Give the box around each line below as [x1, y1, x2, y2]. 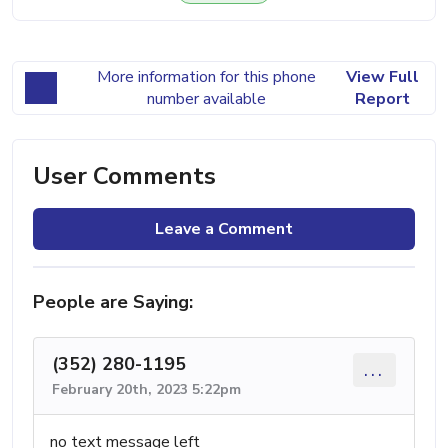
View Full [345, 65, 419, 88]
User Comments [33, 159, 216, 192]
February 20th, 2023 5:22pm [52, 379, 241, 399]
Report [354, 87, 410, 110]
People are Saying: [33, 289, 193, 314]
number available [146, 87, 266, 110]
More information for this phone [96, 65, 316, 88]
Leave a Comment [155, 217, 293, 240]
